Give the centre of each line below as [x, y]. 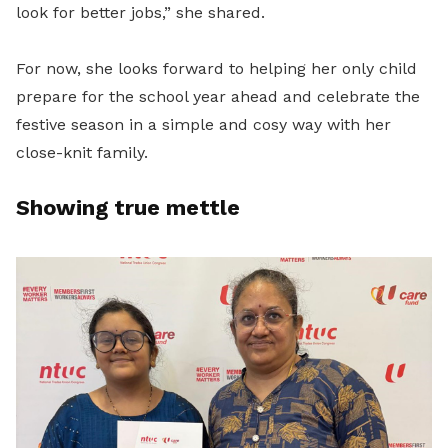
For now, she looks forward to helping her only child [216, 68]
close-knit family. [82, 152]
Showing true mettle [128, 207]
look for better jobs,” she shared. [140, 12]
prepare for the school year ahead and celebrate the [218, 96]
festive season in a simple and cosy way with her [203, 124]
